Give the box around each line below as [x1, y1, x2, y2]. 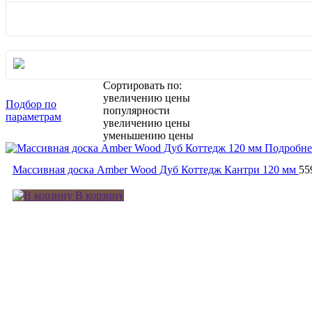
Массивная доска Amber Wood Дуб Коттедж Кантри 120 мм [13, 163, 296, 175]
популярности [103, 104, 171, 116]
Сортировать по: [103, 79, 182, 91]
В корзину [72, 189, 124, 201]
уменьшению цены [103, 129, 194, 141]
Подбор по [6, 97, 56, 110]
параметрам [6, 110, 61, 123]
